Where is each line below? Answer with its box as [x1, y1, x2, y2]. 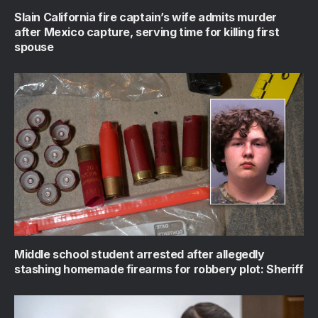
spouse [14, 39, 54, 54]
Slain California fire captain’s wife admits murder [14, 9, 278, 24]
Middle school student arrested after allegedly [14, 247, 265, 262]
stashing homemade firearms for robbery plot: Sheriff [14, 262, 304, 277]
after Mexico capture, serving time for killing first [14, 24, 280, 39]
